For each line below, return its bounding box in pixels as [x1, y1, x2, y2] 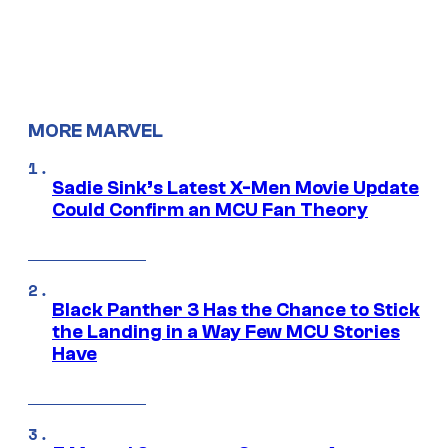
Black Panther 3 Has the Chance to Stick [52, 299, 420, 322]
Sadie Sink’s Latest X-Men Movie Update [52, 177, 419, 200]
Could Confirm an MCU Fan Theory [52, 199, 368, 222]
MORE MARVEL [28, 120, 163, 143]
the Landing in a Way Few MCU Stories [52, 321, 400, 344]
